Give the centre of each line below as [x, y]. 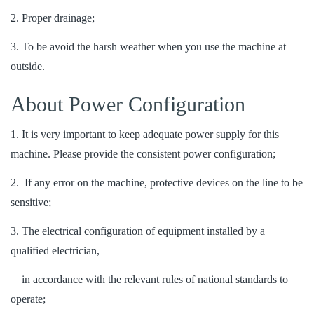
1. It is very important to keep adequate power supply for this [145, 135]
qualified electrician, [55, 250]
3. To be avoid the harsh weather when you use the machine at [148, 47]
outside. [28, 67]
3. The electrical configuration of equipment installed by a [138, 231]
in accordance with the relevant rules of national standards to [149, 279]
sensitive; [31, 202]
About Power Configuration [128, 104]
